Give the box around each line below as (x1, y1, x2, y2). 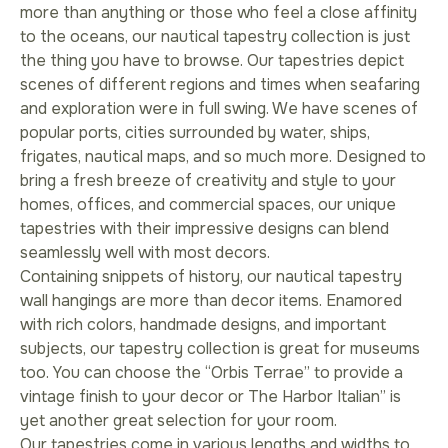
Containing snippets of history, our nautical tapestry (20, 266, 402, 288)
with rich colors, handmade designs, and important (20, 314, 386, 336)
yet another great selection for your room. (20, 410, 337, 432)
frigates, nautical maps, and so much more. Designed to (20, 146, 426, 168)
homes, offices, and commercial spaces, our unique (20, 194, 396, 216)
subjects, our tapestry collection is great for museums (20, 338, 420, 360)
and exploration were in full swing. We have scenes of (20, 98, 418, 120)
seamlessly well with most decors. (20, 242, 270, 264)
